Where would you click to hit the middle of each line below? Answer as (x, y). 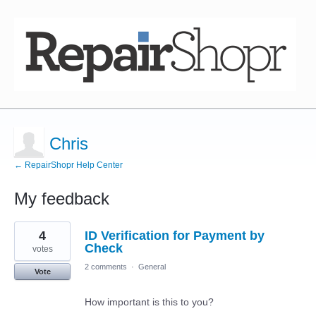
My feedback (62, 199)
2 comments (106, 267)
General (152, 267)
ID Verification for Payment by (175, 236)
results (29, 236)
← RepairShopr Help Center (68, 165)
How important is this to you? (149, 302)
